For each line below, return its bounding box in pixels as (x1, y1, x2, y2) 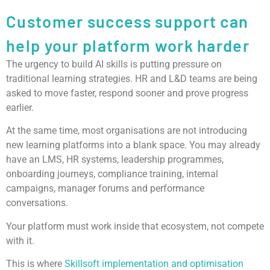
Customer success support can (6, 11, 249, 31)
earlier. (6, 102, 34, 114)
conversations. (6, 197, 68, 209)
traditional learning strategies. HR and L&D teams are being (6, 73, 257, 85)
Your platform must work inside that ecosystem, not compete (6, 220, 264, 232)
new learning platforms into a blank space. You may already (6, 139, 260, 151)
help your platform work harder (6, 36, 250, 55)
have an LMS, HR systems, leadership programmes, (6, 154, 224, 166)
